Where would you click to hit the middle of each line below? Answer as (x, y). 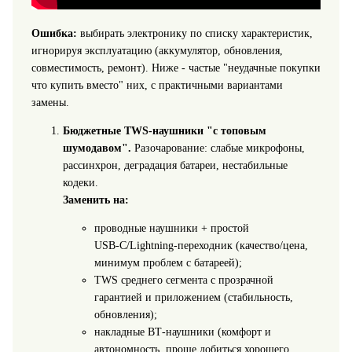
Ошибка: (54, 34)
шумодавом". (97, 148)
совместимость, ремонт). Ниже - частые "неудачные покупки (176, 68)
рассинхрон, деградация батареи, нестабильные (175, 166)
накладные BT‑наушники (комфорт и (182, 332)
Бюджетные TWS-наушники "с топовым (164, 131)
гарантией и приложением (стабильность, (193, 298)
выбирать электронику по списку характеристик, (194, 34)
